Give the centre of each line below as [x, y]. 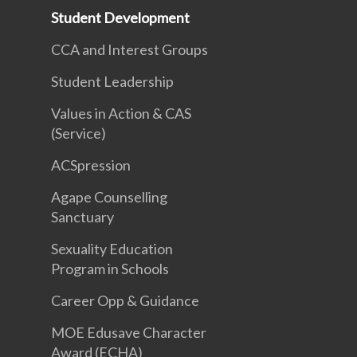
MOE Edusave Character [129, 332]
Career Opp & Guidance [125, 300]
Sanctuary [82, 217]
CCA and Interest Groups [129, 49]
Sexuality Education [112, 249]
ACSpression [91, 165]
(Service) [78, 133]
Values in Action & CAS [121, 113]
